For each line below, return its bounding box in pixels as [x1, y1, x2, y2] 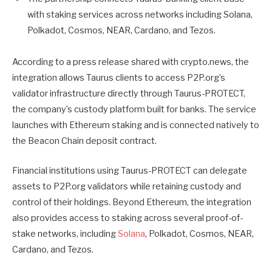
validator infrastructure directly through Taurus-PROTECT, [12, 88, 245, 100]
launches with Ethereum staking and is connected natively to [12, 120, 259, 131]
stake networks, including [12, 228, 118, 239]
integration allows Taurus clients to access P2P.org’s [12, 72, 225, 84]
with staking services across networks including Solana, [27, 9, 253, 21]
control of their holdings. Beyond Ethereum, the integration [12, 196, 251, 208]
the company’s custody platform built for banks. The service [12, 104, 256, 115]
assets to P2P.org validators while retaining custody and [12, 180, 241, 192]
